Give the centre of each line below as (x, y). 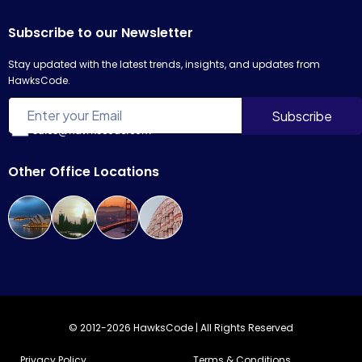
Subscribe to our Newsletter (101, 32)
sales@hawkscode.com (92, 130)
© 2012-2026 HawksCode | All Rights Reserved (181, 327)
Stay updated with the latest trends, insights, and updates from (164, 64)
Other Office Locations (84, 171)
